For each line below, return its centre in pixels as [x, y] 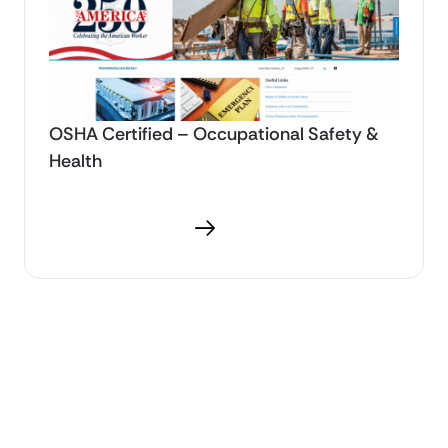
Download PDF [130, 228]
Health [75, 161]
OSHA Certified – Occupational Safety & [214, 134]
